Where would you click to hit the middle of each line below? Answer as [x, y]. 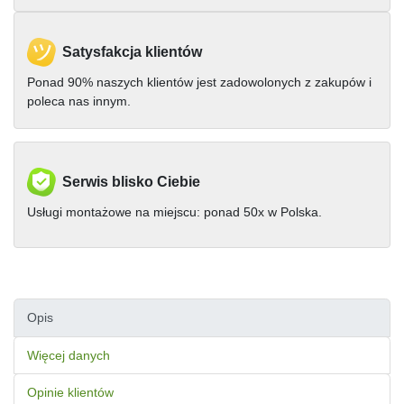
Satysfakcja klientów [132, 52]
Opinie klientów [70, 393]
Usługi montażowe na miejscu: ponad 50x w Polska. [174, 212]
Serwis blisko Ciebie [131, 182]
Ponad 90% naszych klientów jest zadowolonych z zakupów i [199, 83]
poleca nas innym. [79, 101]
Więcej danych [69, 355]
